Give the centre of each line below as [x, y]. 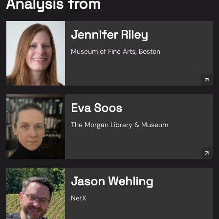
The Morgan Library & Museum [120, 125]
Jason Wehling [112, 181]
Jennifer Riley [109, 34]
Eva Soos [97, 108]
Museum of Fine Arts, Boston [116, 51]
